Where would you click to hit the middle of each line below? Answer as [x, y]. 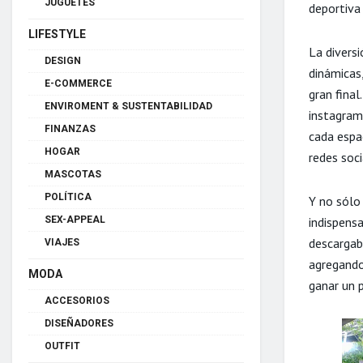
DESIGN [63, 60]
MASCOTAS [73, 174]
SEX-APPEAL [75, 219]
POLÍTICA [68, 196]
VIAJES [62, 242]
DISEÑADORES [79, 323]
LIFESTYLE [57, 34]
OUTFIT [62, 346]
